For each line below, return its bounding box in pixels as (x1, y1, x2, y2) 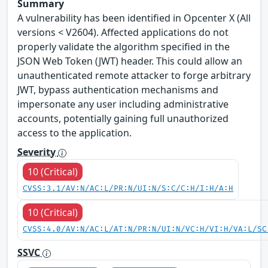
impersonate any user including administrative (17, 97, 229, 111)
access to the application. (17, 126, 132, 139)
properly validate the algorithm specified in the (17, 39, 230, 53)
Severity (17, 145, 58, 159)
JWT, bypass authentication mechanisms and (17, 83, 218, 96)
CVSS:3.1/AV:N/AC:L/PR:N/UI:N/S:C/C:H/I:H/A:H (23, 184, 233, 193)
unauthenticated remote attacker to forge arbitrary (17, 68, 251, 82)
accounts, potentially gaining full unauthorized (17, 111, 229, 125)
